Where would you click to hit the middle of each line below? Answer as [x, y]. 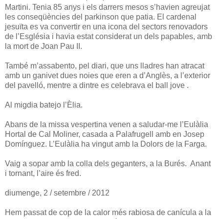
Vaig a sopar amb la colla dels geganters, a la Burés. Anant [108, 163]
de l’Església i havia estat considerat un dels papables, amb [109, 36]
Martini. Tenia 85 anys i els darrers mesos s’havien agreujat [107, 7]
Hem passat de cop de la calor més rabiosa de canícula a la [108, 212]
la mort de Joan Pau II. [44, 46]
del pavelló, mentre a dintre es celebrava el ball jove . [97, 85]
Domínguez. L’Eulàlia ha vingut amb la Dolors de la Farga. [106, 144]
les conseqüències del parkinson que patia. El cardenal [101, 17]
